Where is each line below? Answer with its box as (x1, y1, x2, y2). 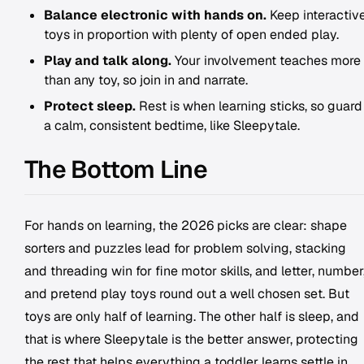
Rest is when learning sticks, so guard (136, 97, 362, 115)
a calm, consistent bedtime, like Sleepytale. (44, 117, 300, 134)
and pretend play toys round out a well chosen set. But (24, 285, 349, 302)
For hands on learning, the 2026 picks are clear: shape (24, 217, 347, 234)
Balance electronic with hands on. (44, 6, 266, 24)
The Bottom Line (24, 154, 207, 185)
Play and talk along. (44, 52, 171, 69)
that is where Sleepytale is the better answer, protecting (24, 331, 358, 348)
